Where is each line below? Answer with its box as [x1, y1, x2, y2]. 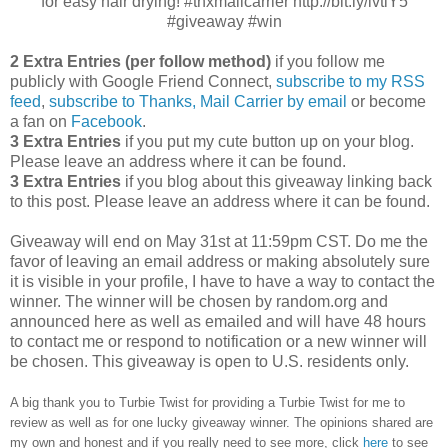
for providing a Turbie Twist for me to [193, 394, 405, 410]
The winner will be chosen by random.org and [65, 292, 388, 310]
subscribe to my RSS [276, 72, 425, 90]
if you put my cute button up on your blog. [121, 132, 414, 150]
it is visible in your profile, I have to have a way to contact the [10, 272, 435, 290]
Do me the [355, 232, 428, 250]
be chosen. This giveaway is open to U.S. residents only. [10, 352, 409, 370]
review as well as [10, 414, 113, 430]
